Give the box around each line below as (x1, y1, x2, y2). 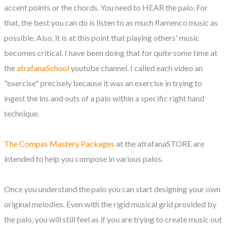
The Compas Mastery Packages (4, 138, 115, 148)
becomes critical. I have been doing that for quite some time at (4, 47, 217, 58)
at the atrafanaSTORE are (115, 138, 204, 148)
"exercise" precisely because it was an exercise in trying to (4, 78, 202, 88)
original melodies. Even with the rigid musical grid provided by (4, 199, 216, 209)
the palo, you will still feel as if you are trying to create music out (4, 214, 222, 224)
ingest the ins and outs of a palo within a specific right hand (4, 93, 204, 103)
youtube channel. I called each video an (69, 63, 203, 73)
